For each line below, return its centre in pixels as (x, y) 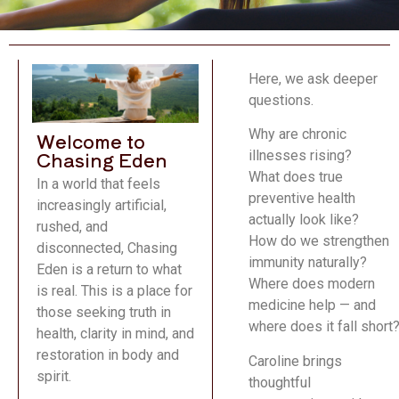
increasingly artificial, (102, 206)
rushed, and (72, 227)
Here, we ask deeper (313, 78)
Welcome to (91, 141)
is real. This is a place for (114, 291)
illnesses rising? (301, 156)
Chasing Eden (102, 160)
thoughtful (280, 382)
